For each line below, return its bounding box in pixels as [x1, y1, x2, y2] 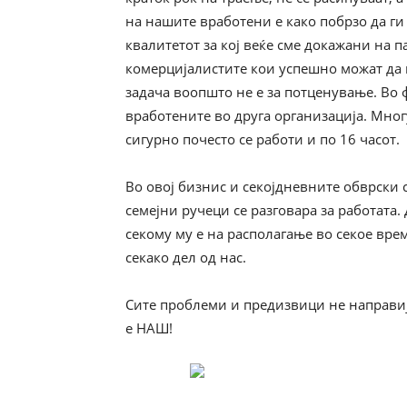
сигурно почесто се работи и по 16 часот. [125, 130, 400, 148]
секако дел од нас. [125, 248, 246, 266]
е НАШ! [125, 319, 173, 337]
